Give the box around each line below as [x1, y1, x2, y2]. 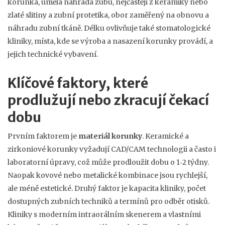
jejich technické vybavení [8, 50, 96, 59]
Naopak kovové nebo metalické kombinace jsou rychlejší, [8, 171, 207, 180]
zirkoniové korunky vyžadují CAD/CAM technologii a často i [8, 145, 216, 154]
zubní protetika [54, 11, 108, 20]
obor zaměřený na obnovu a [111, 11, 209, 20]
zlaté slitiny [8, 11, 47, 20]
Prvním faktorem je [8, 132, 78, 141]
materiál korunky [78, 132, 142, 141]
